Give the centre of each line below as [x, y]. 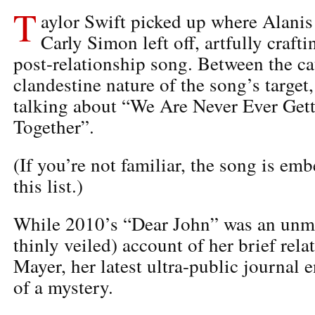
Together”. [54, 126]
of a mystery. [63, 287]
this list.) [48, 185]
